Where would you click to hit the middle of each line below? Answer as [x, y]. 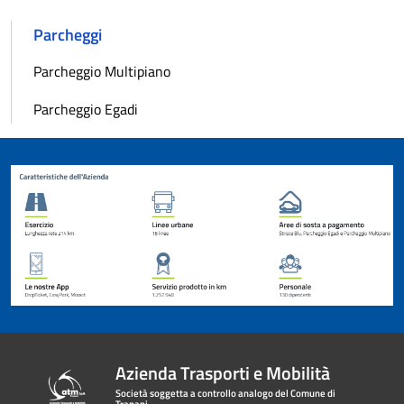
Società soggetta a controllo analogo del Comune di [226, 394]
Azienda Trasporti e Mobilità [223, 373]
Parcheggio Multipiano [102, 71]
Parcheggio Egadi [86, 109]
